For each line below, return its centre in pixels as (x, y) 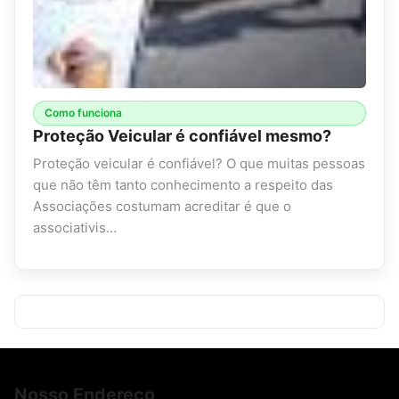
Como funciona (83, 113)
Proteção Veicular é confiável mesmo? (182, 136)
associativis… (75, 228)
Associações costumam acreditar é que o (162, 207)
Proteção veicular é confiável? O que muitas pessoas (199, 164)
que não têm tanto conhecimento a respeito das (183, 185)
